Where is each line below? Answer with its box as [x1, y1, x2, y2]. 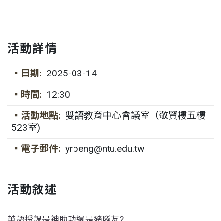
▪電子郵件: [11, 143, 61, 154]
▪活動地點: [11, 110, 61, 121]
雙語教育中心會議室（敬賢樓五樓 [65, 110, 206, 121]
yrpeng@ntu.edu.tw [65, 143, 144, 154]
